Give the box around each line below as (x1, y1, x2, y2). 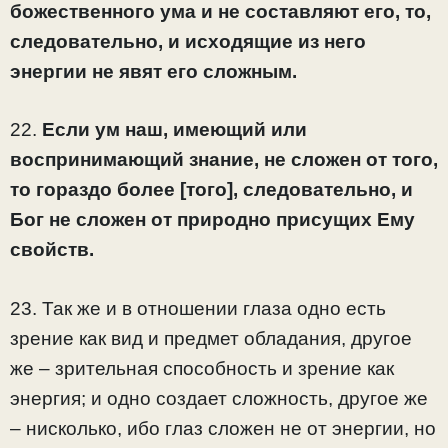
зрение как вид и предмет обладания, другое (10, 327, 412, 349)
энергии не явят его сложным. (10, 60, 297, 82)
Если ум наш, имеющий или (42, 119, 307, 141)
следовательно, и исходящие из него (10, 30, 366, 52)
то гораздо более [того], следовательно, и (10, 179, 413, 201)
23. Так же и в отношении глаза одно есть (10, 297, 386, 319)
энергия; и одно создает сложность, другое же (10, 387, 428, 409)
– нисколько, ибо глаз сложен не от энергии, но (10, 417, 436, 439)
